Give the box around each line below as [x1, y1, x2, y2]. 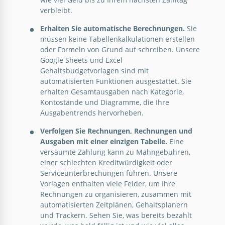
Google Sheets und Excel [40, 55, 123, 65]
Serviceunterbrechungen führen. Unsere [40, 168, 177, 178]
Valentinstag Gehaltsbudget [22, 118, 146, 131]
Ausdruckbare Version [22, 132, 117, 144]
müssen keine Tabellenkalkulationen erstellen [40, 34, 195, 44]
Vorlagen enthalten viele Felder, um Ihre [40, 178, 175, 188]
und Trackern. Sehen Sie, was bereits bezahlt [40, 210, 192, 220]
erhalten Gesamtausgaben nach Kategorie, [40, 86, 184, 96]
